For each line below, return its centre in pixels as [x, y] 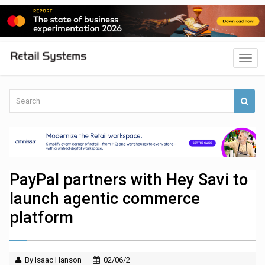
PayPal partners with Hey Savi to [129, 180]
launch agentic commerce [105, 199]
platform [42, 218]
